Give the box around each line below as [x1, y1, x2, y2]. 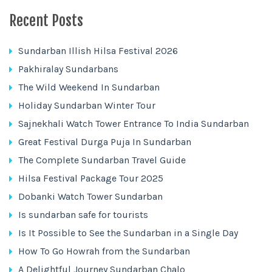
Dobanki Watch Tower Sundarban [18, 191, 163, 202]
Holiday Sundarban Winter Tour [18, 100, 155, 111]
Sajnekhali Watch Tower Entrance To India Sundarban [18, 118, 249, 129]
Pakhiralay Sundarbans [18, 63, 118, 75]
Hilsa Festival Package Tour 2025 [18, 172, 163, 184]
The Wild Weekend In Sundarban [18, 81, 160, 93]
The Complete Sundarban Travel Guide [18, 154, 186, 166]
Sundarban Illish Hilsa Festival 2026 [18, 45, 178, 56]
